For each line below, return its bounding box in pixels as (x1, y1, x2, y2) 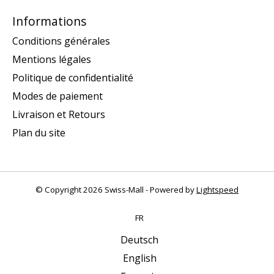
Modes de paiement (12, 89, 103, 103)
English (122, 251, 157, 265)
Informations (12, 13, 86, 30)
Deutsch (120, 233, 158, 247)
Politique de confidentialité (12, 71, 133, 85)
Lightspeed (196, 184, 239, 196)
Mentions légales (12, 53, 91, 67)
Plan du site (12, 126, 65, 140)
